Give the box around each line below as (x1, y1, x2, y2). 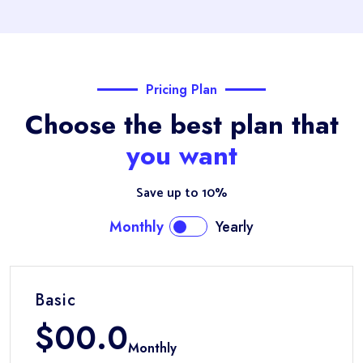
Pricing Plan (146, 80, 217, 99)
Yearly (216, 216, 254, 237)
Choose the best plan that (24, 106, 339, 143)
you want (126, 137, 237, 174)
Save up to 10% (136, 182, 227, 204)
